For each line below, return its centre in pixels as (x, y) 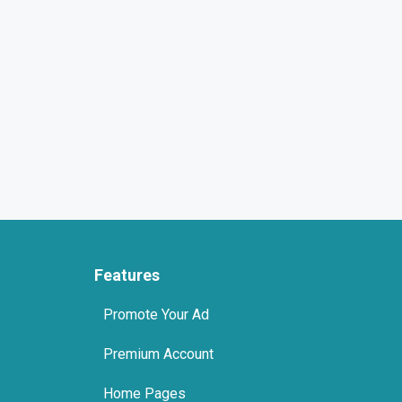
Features (127, 275)
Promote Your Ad (156, 314)
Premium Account (158, 354)
